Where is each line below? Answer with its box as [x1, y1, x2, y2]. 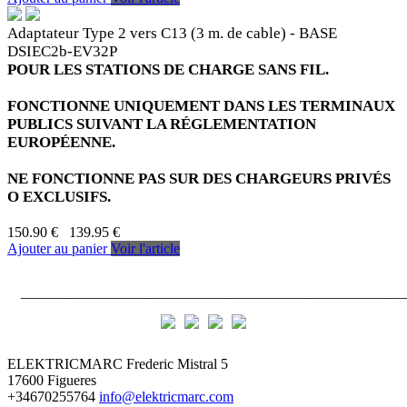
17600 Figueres [7, 372, 96, 388]
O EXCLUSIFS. [7, 187, 111, 205]
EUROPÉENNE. [7, 133, 115, 151]
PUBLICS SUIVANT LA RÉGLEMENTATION [7, 114, 316, 133]
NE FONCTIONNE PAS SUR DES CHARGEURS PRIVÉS [7, 169, 391, 187]
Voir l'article [111, 240, 180, 256]
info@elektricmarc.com [99, 388, 233, 404]
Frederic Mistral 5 [123, 355, 228, 372]
